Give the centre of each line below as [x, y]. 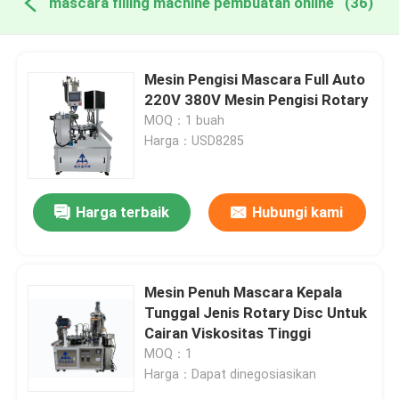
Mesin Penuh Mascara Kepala [244, 292]
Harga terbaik [123, 212]
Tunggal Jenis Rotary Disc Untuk [256, 312]
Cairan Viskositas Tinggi [228, 333]
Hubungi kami [298, 212]
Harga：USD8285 [195, 140]
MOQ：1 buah [185, 120]
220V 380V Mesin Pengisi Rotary [256, 99]
